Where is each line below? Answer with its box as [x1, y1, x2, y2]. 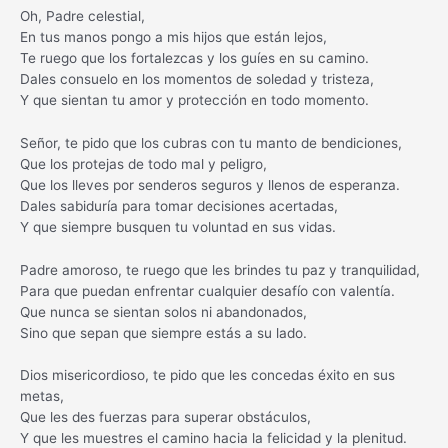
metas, [20, 388, 64, 405]
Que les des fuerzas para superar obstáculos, [20, 409, 311, 426]
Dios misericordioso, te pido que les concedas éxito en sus [20, 367, 395, 384]
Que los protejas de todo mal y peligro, [20, 155, 267, 172]
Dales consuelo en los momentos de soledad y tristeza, [20, 70, 374, 87]
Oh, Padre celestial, [20, 7, 145, 24]
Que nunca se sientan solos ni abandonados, [20, 303, 307, 320]
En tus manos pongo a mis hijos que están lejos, [20, 28, 327, 45]
